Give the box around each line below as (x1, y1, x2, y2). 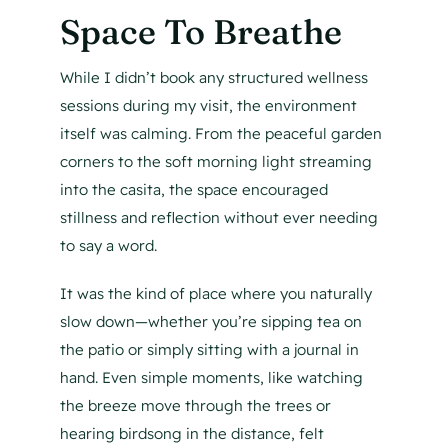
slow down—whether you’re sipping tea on (59, 312, 362, 332)
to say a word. (59, 236, 157, 256)
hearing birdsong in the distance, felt (59, 424, 324, 444)
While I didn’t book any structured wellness (59, 68, 368, 88)
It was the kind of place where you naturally (59, 284, 372, 304)
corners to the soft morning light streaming (59, 152, 372, 172)
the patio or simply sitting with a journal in (59, 340, 359, 360)
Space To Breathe (59, 11, 342, 54)
